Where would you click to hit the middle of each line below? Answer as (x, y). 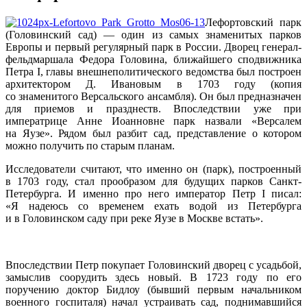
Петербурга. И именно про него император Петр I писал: (153, 193)
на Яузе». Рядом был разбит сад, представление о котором (153, 133)
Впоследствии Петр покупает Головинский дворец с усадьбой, (153, 265)
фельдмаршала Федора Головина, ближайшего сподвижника (153, 59)
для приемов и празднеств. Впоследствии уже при (153, 108)
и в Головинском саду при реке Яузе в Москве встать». (134, 218)
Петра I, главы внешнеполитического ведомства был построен (153, 71)
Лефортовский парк (253, 22)
